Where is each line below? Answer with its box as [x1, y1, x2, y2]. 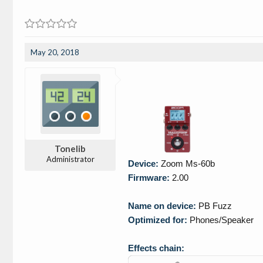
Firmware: [128, 172, 170, 183]
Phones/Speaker [187, 214, 254, 225]
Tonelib [55, 143, 86, 154]
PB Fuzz [196, 200, 232, 211]
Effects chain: [128, 242, 184, 253]
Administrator [46, 154, 95, 164]
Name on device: [128, 200, 196, 211]
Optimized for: [128, 214, 187, 225]
